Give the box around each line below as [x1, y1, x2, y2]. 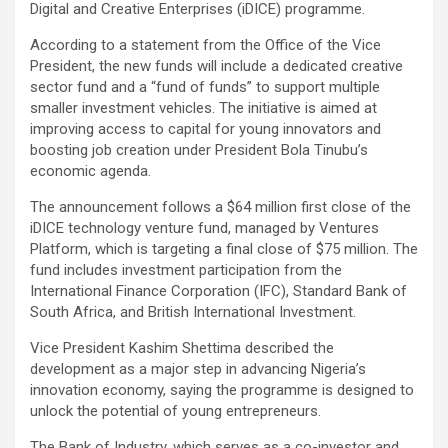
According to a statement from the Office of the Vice [30, 36, 381, 55]
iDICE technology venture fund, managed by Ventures [30, 219, 379, 238]
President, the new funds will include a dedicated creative [30, 57, 403, 76]
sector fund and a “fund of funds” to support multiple [30, 78, 380, 97]
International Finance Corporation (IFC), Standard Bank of [30, 282, 407, 301]
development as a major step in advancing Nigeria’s [30, 360, 366, 379]
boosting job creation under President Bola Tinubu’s [30, 141, 368, 160]
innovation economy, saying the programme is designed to [30, 381, 414, 400]
